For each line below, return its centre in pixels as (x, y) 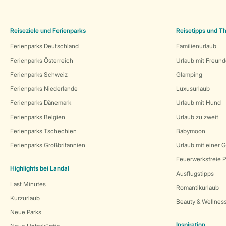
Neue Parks (26, 212)
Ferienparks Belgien (38, 117)
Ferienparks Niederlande (44, 89)
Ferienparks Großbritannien (48, 145)
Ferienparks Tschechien (43, 131)
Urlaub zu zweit (197, 117)
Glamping (189, 74)
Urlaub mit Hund (199, 103)
